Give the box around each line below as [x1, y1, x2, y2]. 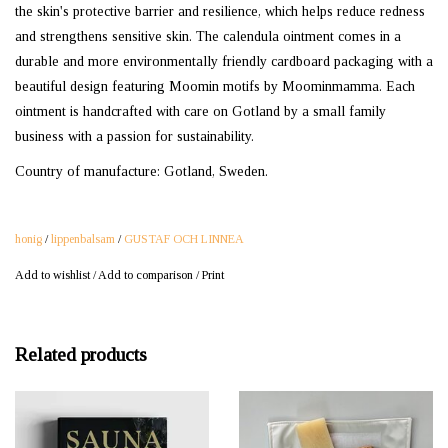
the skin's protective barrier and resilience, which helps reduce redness [15, 4, 425, 20]
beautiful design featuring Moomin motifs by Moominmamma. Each [15, 79, 415, 95]
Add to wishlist [15, 268, 90, 283]
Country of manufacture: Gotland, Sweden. [15, 164, 268, 180]
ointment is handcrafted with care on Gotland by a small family [15, 104, 386, 120]
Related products [15, 343, 147, 365]
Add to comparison [98, 268, 196, 283]
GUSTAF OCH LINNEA [124, 232, 244, 247]
